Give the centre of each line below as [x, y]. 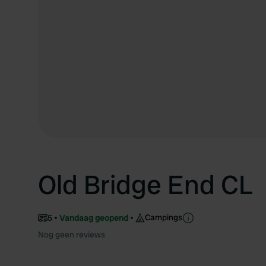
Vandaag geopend [94, 218]
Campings [164, 217]
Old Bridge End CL [145, 185]
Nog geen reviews [72, 235]
